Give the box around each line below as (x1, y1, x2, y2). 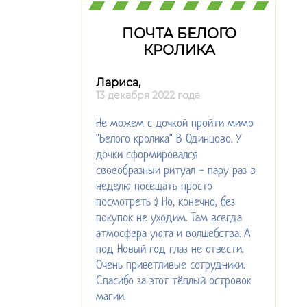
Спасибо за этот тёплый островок (96, 273, 251, 288)
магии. (96, 288, 125, 304)
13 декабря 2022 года (96, 89, 200, 102)
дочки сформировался (96, 147, 198, 162)
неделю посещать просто (96, 178, 212, 194)
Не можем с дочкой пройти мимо (96, 115, 254, 131)
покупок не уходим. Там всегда (96, 210, 242, 225)
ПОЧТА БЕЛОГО (121, 25, 236, 42)
